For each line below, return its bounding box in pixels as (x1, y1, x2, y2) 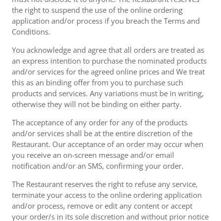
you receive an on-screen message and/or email (12, 150, 174, 160)
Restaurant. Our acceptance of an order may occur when (12, 139, 203, 149)
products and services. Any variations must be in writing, (12, 88, 204, 98)
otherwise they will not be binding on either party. (12, 99, 182, 109)
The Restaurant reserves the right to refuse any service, (12, 179, 198, 189)
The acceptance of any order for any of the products (12, 117, 187, 127)
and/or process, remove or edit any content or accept (12, 201, 192, 211)
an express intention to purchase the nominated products (12, 56, 207, 66)
